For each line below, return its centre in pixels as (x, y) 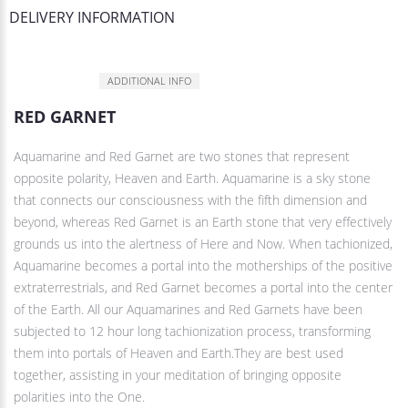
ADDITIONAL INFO (149, 81)
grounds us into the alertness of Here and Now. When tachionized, (203, 244)
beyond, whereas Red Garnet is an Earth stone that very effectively (203, 222)
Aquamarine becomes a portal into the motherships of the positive (203, 266)
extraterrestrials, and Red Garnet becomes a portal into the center (203, 288)
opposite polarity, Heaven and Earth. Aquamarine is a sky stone (192, 178)
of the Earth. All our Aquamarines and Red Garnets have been (188, 310)
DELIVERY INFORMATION (92, 18)
